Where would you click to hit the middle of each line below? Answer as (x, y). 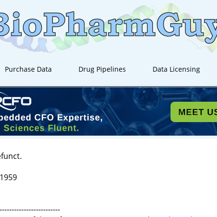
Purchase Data (29, 69)
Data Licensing (177, 69)
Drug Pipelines (102, 69)
